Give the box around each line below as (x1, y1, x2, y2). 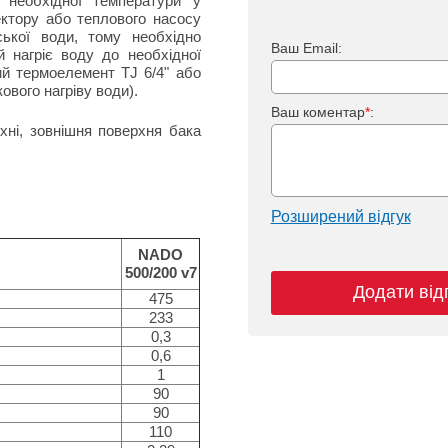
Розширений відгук (270, 208, 411, 225)
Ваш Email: (270, 40, 342, 56)
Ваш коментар (270, 104, 365, 120)
